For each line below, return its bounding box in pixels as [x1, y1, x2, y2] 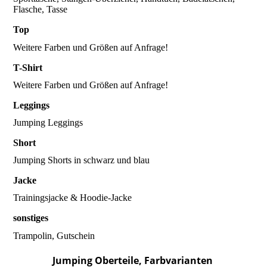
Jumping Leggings [13, 117, 83, 128]
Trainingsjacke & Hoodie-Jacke [13, 193, 132, 203]
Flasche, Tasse [13, 4, 68, 15]
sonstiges [13, 213, 49, 223]
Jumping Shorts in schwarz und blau [13, 155, 150, 166]
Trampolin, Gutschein [13, 230, 95, 241]
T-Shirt [13, 62, 43, 73]
